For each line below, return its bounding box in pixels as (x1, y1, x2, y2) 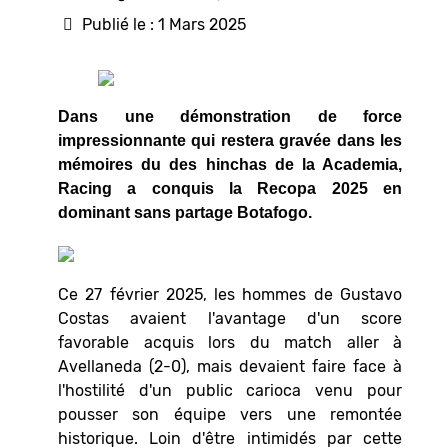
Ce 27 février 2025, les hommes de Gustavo (58, 285, 402, 305)
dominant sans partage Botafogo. (58, 204, 312, 222)
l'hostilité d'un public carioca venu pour (58, 381, 402, 401)
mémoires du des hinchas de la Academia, (58, 156, 402, 174)
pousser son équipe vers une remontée (58, 405, 402, 425)
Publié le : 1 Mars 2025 (82, 15, 246, 35)
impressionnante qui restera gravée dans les (58, 132, 402, 150)
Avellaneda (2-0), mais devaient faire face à (58, 357, 402, 377)
